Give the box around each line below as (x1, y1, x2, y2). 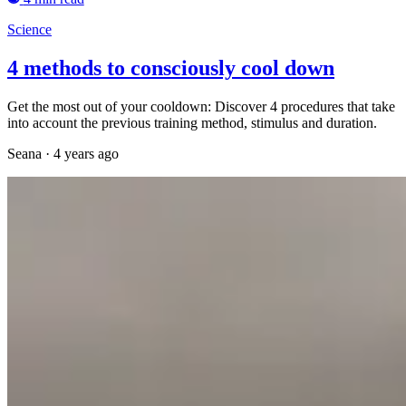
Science (7, 22, 52, 38)
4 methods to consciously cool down (7, 56, 334, 81)
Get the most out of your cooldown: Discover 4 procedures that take (7, 99, 395, 115)
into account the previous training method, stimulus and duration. (7, 115, 377, 131)
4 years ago (53, 146, 119, 162)
